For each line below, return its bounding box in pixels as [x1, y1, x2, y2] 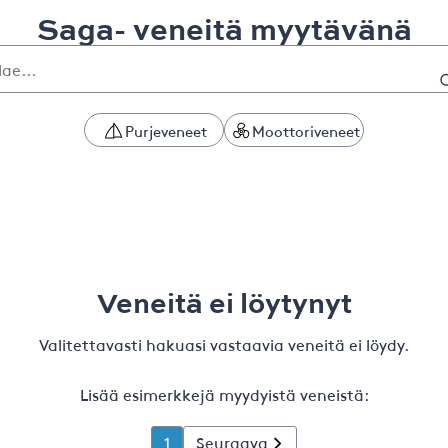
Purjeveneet [125, 119, 208, 141]
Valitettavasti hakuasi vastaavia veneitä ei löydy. [39, 333, 409, 355]
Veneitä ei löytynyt [96, 282, 352, 322]
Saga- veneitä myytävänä [36, 7, 412, 50]
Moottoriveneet [252, 119, 361, 141]
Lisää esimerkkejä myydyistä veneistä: [79, 383, 369, 405]
